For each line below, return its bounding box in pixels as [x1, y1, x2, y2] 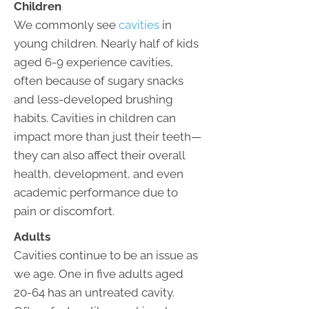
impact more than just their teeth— [14, 130, 201, 144]
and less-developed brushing [14, 92, 173, 107]
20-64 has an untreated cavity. [14, 286, 175, 300]
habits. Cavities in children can [14, 111, 176, 126]
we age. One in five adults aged [14, 267, 183, 281]
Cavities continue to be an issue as [14, 248, 198, 263]
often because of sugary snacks [14, 74, 183, 88]
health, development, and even [14, 167, 183, 181]
